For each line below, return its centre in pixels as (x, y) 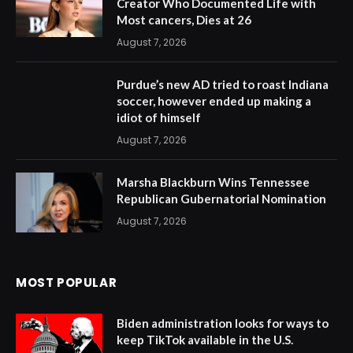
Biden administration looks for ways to (223, 323)
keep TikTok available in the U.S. (205, 340)
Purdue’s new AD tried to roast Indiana (223, 85)
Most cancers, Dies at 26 (184, 20)
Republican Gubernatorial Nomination (221, 199)
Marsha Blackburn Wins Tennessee (213, 182)
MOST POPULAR (67, 283)
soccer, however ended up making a (214, 101)
